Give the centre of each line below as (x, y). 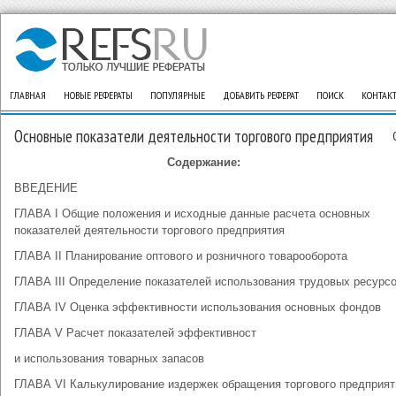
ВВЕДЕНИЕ (46, 188)
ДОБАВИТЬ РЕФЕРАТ (261, 95)
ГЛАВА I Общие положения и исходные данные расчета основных (192, 213)
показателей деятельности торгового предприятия (149, 230)
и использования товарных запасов (109, 358)
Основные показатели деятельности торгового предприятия (194, 136)
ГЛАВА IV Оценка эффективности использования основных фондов (198, 307)
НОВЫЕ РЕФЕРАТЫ (98, 95)
